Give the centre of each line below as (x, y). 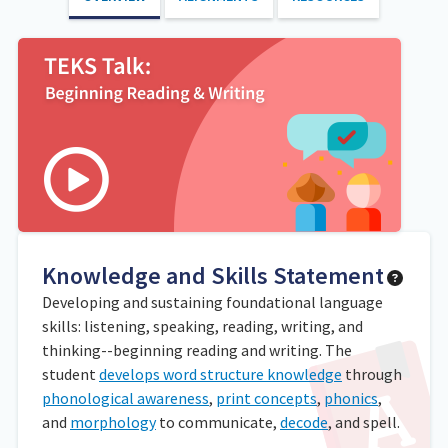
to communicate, (218, 421)
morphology (113, 421)
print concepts (266, 397)
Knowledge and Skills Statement (213, 275)
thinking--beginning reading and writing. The (197, 349)
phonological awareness (125, 397)
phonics (351, 397)
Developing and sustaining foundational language (212, 301)
